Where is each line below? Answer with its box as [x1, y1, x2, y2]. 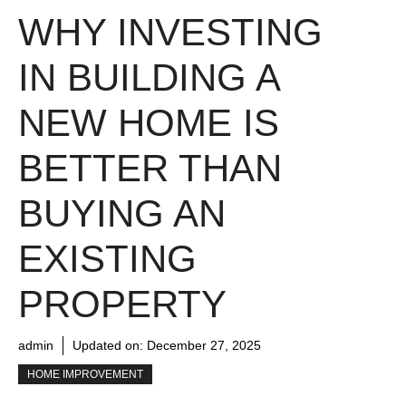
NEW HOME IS [18, 101, 279, 145]
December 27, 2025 [147, 338, 261, 353]
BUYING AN [18, 192, 226, 236]
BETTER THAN [18, 147, 282, 190]
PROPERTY [18, 283, 227, 326]
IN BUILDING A [18, 56, 279, 100]
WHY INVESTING [18, 11, 323, 54]
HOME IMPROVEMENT [27, 368, 143, 382]
